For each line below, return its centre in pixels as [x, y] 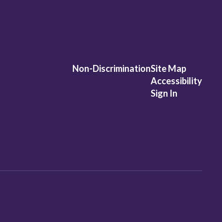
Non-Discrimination [111, 68]
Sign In [164, 93]
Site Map [168, 68]
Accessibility [176, 81]
